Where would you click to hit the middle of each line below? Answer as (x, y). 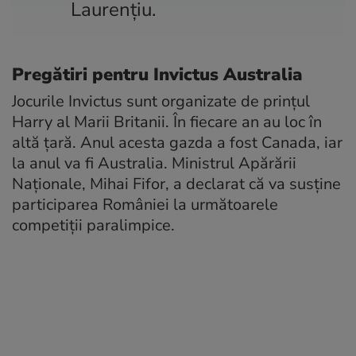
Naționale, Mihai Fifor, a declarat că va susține (176, 184)
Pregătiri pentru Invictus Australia (157, 75)
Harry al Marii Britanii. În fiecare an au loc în (167, 122)
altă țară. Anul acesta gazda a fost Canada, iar (177, 143)
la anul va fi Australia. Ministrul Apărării (154, 164)
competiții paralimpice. (93, 226)
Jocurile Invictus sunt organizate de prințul (161, 102)
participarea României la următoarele (145, 205)
